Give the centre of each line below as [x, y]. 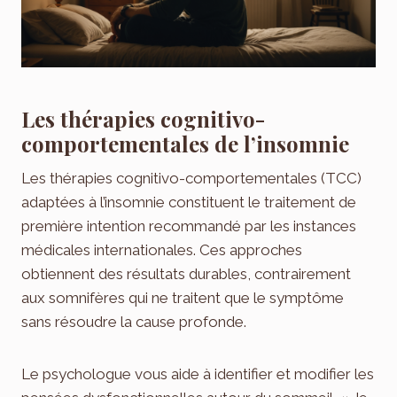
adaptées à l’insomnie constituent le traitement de [189, 202]
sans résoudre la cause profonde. [134, 322]
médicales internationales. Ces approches [162, 250]
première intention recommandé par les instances [189, 226]
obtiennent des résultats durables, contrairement [186, 274]
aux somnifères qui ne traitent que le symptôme [183, 298]
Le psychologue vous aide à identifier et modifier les [198, 374]
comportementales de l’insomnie [185, 144]
